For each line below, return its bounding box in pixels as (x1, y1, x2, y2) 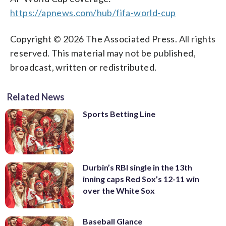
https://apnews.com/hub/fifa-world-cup (10, 7, 176, 18)
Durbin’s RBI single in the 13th (83, 162, 192, 173)
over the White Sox (83, 186, 155, 196)
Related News (7, 91, 65, 102)
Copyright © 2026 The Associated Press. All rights (10, 33, 216, 44)
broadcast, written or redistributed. (10, 61, 157, 73)
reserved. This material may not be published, (10, 47, 196, 59)
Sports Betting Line (83, 108, 155, 119)
